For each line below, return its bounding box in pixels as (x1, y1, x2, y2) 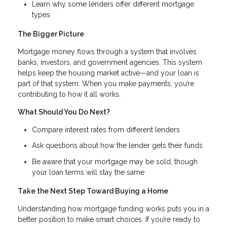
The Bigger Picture (18, 29, 84, 38)
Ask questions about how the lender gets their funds (32, 141, 203, 150)
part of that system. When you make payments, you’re (18, 79, 194, 88)
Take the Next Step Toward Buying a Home (18, 187, 168, 196)
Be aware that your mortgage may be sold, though (32, 157, 198, 166)
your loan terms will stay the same (32, 168, 144, 176)
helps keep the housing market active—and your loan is (18, 68, 199, 77)
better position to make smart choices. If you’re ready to (18, 215, 200, 224)
